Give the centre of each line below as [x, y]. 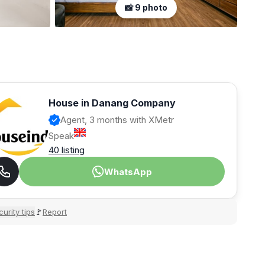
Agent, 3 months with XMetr [117, 120]
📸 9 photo [146, 8]
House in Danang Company [112, 103]
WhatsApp [128, 172]
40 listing [67, 150]
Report [55, 211]
